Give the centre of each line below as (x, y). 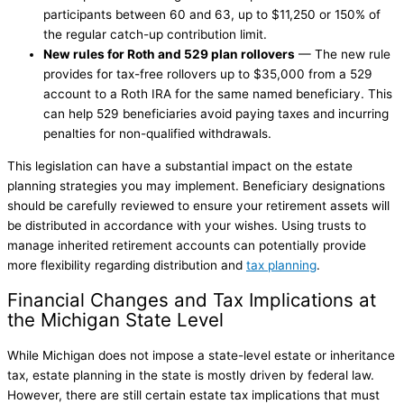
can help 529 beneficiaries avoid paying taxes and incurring (216, 114)
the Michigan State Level (115, 320)
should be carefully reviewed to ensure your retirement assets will (198, 205)
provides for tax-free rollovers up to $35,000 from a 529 (208, 74)
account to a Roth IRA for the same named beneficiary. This (218, 94)
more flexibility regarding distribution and (127, 265)
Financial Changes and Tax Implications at (192, 300)
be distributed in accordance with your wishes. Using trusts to (187, 225)
